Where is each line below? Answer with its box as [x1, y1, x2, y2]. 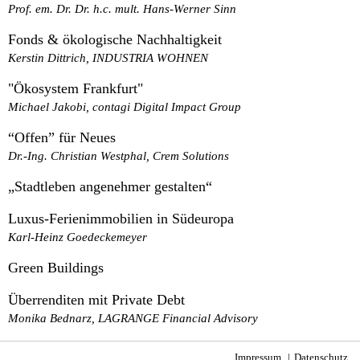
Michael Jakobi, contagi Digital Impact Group [8, 99, 241, 113]
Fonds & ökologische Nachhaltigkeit [8, 31, 222, 47]
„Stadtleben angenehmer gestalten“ [8, 178, 212, 194]
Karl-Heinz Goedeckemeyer [8, 229, 147, 243]
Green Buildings [8, 259, 104, 276]
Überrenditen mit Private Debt [8, 291, 185, 308]
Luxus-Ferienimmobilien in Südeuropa [8, 210, 234, 227]
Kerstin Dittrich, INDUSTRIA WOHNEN [8, 50, 208, 64]
